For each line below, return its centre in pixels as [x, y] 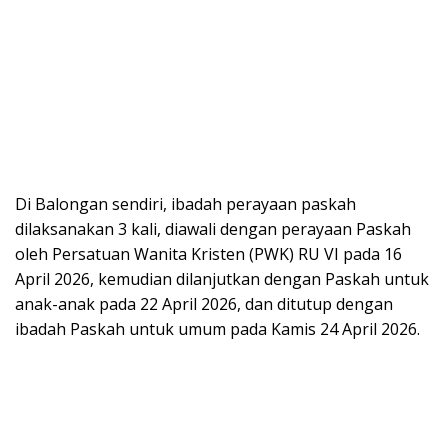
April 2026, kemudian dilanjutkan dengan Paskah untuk [222, 278]
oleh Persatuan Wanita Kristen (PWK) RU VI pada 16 [208, 253]
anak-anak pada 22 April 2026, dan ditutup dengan [204, 303]
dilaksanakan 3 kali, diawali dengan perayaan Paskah [213, 228]
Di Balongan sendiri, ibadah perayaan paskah [185, 203]
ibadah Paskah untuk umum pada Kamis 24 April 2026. [217, 328]
